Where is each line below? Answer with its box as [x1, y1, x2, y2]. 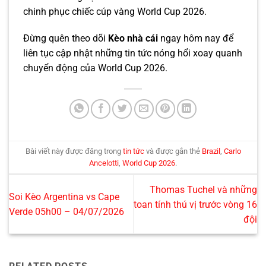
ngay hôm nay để [160, 33, 233, 45]
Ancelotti [89, 158, 119, 167]
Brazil [201, 146, 220, 156]
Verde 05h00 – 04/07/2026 [9, 206, 124, 218]
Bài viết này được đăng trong [25, 146, 123, 156]
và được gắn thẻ [144, 146, 202, 156]
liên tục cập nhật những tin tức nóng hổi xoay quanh [23, 47, 242, 59]
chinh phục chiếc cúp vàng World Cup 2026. [23, 5, 207, 17]
